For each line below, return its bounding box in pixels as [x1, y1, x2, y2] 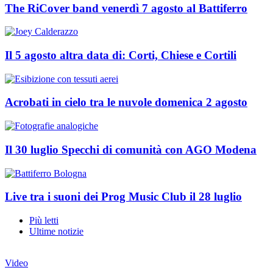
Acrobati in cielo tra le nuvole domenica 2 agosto [5, 96, 247, 109]
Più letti [29, 215, 58, 226]
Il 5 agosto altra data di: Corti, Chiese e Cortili [5, 49, 236, 62]
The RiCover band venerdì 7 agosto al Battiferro [5, 1, 247, 15]
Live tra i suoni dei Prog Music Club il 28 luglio [5, 190, 242, 204]
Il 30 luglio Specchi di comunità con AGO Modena [5, 143, 257, 156]
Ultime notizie [29, 226, 83, 237]
